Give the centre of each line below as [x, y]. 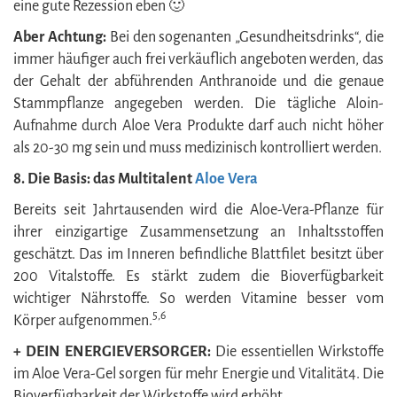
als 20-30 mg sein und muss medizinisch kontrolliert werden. [198, 148]
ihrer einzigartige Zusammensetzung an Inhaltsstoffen [198, 232]
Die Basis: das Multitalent [111, 179]
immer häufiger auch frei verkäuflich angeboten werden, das [198, 59]
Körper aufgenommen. [83, 320]
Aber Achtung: [60, 37]
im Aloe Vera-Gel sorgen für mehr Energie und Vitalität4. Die [198, 374]
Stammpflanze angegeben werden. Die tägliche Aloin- [198, 103]
